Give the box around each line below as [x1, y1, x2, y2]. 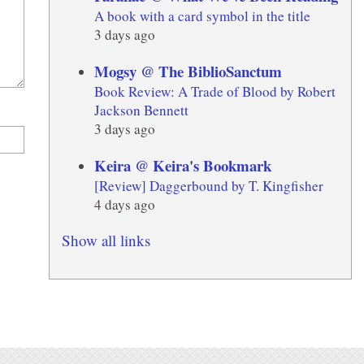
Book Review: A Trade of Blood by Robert [93, 81, 336, 101]
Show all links [61, 229, 150, 250]
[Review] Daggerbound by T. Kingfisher [93, 175, 323, 195]
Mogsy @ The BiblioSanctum [93, 59, 282, 82]
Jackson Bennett [93, 100, 188, 119]
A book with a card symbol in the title [93, 6, 310, 25]
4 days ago [93, 194, 155, 214]
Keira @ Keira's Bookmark [93, 154, 271, 176]
